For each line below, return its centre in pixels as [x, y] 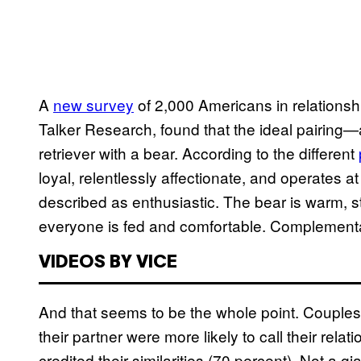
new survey [93, 105]
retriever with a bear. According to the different [199, 153]
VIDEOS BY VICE [108, 263]
